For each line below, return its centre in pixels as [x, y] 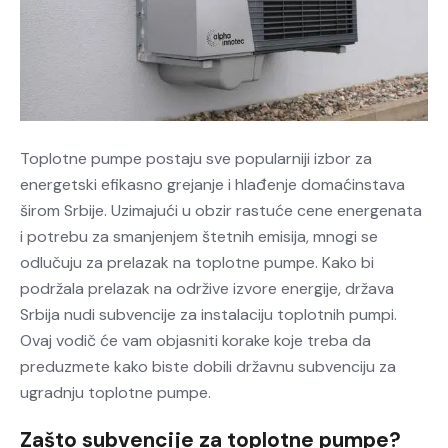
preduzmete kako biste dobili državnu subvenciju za [208, 367]
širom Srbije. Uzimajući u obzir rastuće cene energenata [221, 211]
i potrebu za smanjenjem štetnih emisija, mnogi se [199, 237]
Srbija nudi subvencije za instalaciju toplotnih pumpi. [208, 315]
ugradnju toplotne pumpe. [115, 393]
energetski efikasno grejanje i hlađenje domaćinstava [212, 185]
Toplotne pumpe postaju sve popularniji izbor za [196, 159]
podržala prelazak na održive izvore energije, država [207, 289]
